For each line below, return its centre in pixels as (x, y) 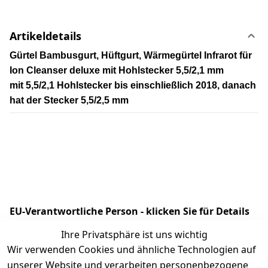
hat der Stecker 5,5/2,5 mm (69, 100)
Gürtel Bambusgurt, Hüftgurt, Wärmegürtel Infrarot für (131, 55)
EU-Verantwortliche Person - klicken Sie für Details (130, 211)
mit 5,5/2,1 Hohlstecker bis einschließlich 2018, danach (133, 85)
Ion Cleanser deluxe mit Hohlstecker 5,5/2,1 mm (117, 70)
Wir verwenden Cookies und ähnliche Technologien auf (132, 249)
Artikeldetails (45, 36)
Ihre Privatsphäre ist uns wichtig (134, 234)
